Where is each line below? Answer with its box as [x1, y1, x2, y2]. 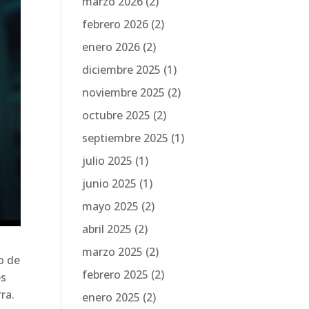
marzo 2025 [82, 244, 143, 259]
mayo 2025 [82, 199, 139, 214]
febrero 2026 [82, 17, 149, 32]
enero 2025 [82, 290, 141, 305]
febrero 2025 [82, 267, 149, 282]
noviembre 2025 [82, 85, 166, 100]
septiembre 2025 [82, 130, 169, 146]
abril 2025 [82, 221, 132, 237]
